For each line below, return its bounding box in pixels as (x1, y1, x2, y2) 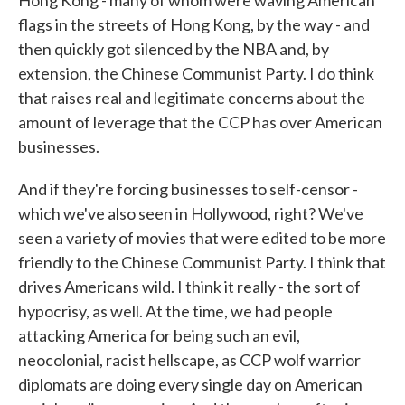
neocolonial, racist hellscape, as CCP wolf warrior (18, 350, 361, 370)
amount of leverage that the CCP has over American (18, 112, 382, 132)
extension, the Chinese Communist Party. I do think (18, 63, 374, 83)
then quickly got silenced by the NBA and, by (18, 39, 329, 59)
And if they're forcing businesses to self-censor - (18, 179, 358, 199)
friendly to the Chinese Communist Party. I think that (18, 252, 386, 272)
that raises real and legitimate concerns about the (18, 88, 365, 108)
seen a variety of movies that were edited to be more (18, 228, 386, 248)
